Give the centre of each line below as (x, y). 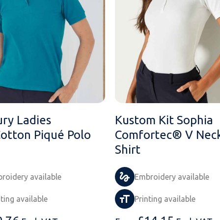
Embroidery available (172, 177)
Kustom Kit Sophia (164, 120)
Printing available (165, 199)
